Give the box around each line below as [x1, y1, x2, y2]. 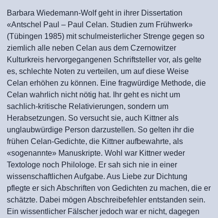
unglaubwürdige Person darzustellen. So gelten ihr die [7, 126, 194, 134]
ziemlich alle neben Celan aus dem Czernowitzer [7, 44, 176, 52]
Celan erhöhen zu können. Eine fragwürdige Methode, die [7, 79, 206, 87]
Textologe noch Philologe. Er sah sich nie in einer [7, 161, 177, 169]
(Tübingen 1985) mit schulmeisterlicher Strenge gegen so [7, 32, 204, 40]
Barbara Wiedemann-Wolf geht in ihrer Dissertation [7, 9, 182, 17]
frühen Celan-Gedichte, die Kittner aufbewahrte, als [7, 137, 183, 145]
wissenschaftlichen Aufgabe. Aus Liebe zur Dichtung [7, 172, 187, 181]
